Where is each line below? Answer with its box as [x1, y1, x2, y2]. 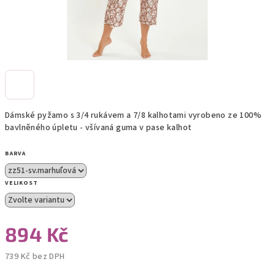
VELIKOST [5, 179, 38, 187]
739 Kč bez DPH [5, 250, 65, 263]
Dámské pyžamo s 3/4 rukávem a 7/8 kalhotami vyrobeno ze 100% [5, 109, 261, 122]
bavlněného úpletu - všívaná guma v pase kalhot [5, 122, 192, 134]
